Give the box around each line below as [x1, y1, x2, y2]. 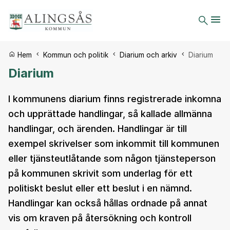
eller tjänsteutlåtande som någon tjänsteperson [8, 153, 216, 164]
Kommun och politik [43, 51, 110, 59]
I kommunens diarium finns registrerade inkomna [8, 93, 221, 104]
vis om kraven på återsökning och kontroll [8, 213, 191, 223]
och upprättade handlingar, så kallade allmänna [8, 108, 212, 119]
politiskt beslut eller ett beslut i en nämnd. [8, 183, 192, 194]
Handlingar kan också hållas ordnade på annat [8, 198, 207, 208]
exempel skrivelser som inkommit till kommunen [8, 138, 219, 149]
